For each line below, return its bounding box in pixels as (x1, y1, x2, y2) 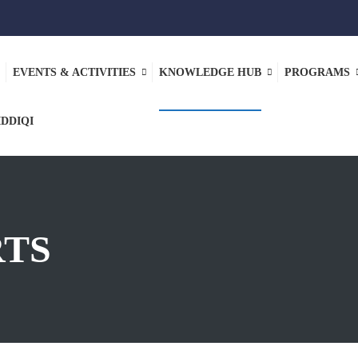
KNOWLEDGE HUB (159, 66, 261, 78)
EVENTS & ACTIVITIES (13, 66, 136, 78)
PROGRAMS (284, 66, 350, 78)
